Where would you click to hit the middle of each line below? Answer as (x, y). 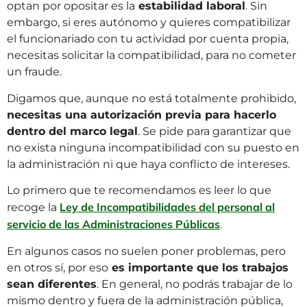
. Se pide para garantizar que (214, 131)
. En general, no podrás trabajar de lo (195, 284)
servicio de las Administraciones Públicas (113, 224)
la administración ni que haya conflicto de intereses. (148, 164)
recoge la (33, 208)
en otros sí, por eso (58, 267)
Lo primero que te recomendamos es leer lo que (139, 191)
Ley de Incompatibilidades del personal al (167, 207)
